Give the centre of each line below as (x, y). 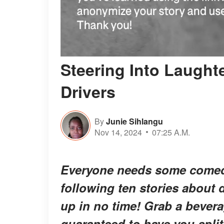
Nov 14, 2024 (118, 132)
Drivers (88, 92)
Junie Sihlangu (134, 121)
